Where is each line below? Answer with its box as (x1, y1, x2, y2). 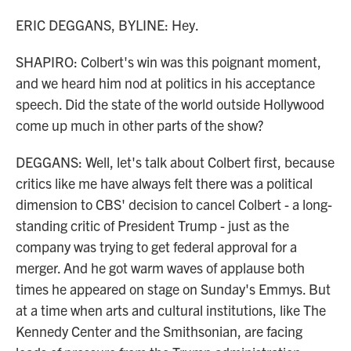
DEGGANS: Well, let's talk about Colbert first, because (16, 153, 335, 171)
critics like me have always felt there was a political (16, 174, 313, 192)
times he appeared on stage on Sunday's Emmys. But (16, 280, 331, 298)
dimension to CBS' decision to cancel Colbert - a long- (16, 195, 332, 213)
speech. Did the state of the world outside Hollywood (16, 95, 324, 113)
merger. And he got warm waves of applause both (16, 259, 305, 277)
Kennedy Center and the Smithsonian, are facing (16, 322, 302, 340)
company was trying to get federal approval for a (16, 237, 297, 255)
